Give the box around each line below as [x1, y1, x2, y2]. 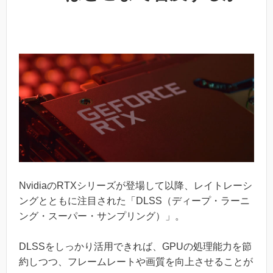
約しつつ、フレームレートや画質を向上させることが [19, 257, 253, 268]
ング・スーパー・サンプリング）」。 [19, 210, 185, 221]
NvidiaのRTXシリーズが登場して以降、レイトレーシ [19, 180, 252, 191]
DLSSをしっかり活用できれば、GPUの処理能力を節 [19, 241, 252, 252]
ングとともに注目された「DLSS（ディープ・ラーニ [19, 195, 250, 206]
